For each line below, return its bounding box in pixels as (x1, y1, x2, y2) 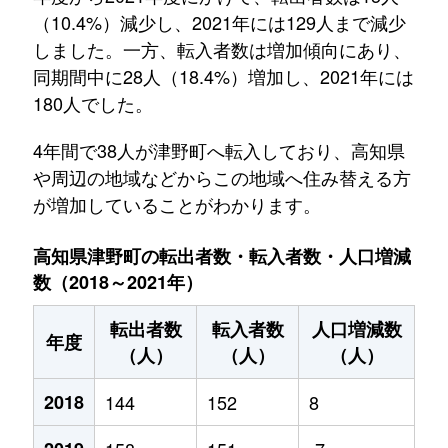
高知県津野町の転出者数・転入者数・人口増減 (33, 243, 411, 269)
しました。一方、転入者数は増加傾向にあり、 (32, 36, 411, 62)
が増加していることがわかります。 (32, 191, 321, 217)
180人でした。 (32, 90, 153, 116)
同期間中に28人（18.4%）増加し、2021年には (32, 63, 414, 89)
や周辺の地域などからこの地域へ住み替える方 (32, 164, 411, 190)
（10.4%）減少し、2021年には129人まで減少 (32, 9, 406, 35)
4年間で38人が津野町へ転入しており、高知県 (32, 137, 405, 163)
